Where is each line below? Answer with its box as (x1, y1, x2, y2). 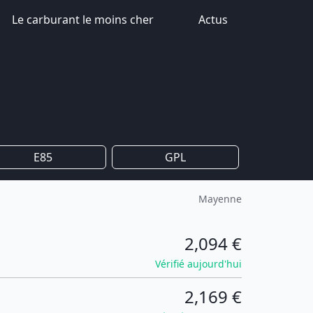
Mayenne (198, 192, 242, 205)
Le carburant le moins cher (12, 12, 154, 27)
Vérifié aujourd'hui (155, 257, 242, 270)
